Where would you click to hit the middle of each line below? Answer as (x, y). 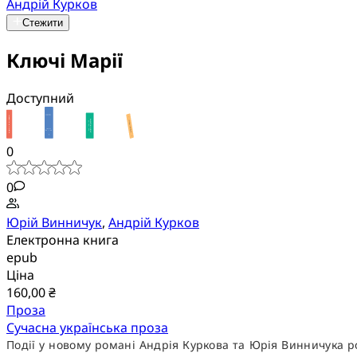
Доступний (40, 98)
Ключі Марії (65, 60)
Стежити (43, 23)
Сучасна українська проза (87, 327)
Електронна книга (63, 239)
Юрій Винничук (54, 222)
